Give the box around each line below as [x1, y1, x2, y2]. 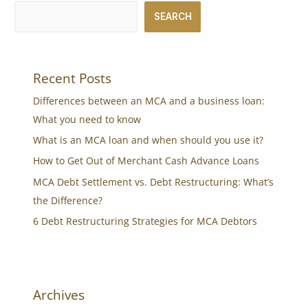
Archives [33, 286, 85, 305]
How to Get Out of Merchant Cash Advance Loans [33, 154, 260, 168]
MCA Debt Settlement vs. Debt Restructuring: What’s [33, 175, 274, 188]
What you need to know [33, 112, 142, 126]
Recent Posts [33, 69, 112, 87]
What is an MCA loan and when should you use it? [33, 133, 264, 146]
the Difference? [33, 193, 103, 207]
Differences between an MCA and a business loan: [33, 93, 265, 107]
